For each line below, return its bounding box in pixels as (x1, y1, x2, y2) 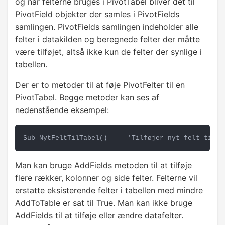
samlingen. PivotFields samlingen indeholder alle (15, 22, 198, 32)
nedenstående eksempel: (15, 105, 109, 116)
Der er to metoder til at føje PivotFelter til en (15, 80, 185, 90)
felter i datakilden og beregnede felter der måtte (15, 34, 200, 45)
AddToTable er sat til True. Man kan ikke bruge (15, 198, 192, 208)
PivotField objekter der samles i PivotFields (15, 9, 179, 20)
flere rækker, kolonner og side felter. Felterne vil (15, 173, 197, 183)
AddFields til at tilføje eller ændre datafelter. (15, 210, 183, 221)
